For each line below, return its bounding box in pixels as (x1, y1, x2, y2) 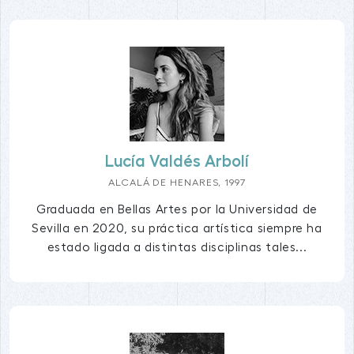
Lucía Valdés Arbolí (105, 153, 249, 171)
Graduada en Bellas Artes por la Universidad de (36, 203, 318, 217)
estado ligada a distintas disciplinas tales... (47, 241, 307, 254)
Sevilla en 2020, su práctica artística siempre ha (32, 222, 322, 235)
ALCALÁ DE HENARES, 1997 (108, 178, 246, 188)
